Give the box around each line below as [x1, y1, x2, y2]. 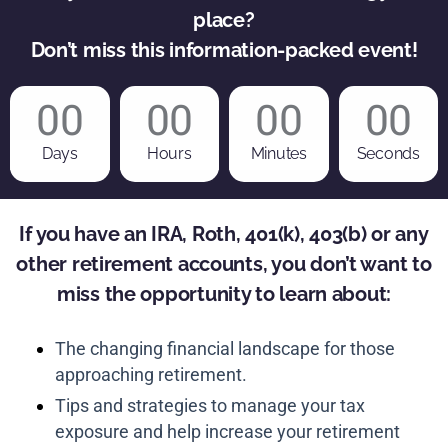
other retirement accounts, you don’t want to [16, 252, 432, 277]
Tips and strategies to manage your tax [55, 394, 365, 416]
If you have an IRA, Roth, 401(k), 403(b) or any [19, 222, 429, 247]
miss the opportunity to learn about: [56, 282, 392, 307]
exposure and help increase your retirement [55, 420, 400, 442]
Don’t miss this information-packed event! [30, 38, 418, 63]
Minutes [250, 144, 307, 164]
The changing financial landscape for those [55, 337, 395, 359]
